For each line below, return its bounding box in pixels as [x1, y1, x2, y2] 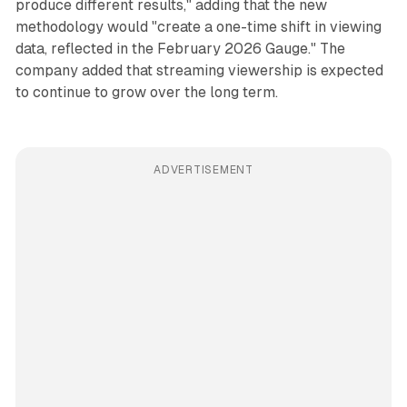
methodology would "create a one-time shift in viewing [15, 18, 382, 36]
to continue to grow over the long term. [15, 84, 278, 102]
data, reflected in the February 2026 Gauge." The [15, 40, 345, 58]
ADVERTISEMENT [154, 164, 253, 177]
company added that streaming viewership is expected [15, 62, 383, 80]
